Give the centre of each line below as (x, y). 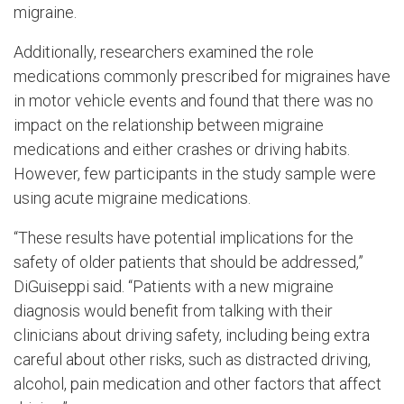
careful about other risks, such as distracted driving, (192, 359)
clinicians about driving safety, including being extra (192, 335)
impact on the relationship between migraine (169, 124)
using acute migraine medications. (132, 197)
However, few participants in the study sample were (195, 173)
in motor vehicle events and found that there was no (193, 100)
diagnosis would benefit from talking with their (173, 310)
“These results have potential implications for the (184, 237)
